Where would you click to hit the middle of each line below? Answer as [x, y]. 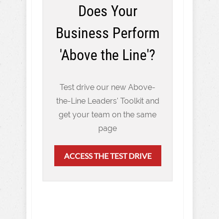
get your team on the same [108, 115]
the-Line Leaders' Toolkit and [108, 101]
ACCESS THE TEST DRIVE [108, 156]
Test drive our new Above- [108, 87]
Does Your [108, 11]
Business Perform [108, 33]
